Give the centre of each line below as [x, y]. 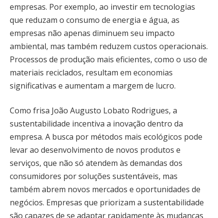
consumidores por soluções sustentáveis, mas [94, 176]
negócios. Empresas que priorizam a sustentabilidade [107, 203]
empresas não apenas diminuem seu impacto [92, 33]
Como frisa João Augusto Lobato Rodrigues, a [93, 111]
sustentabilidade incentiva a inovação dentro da [96, 124]
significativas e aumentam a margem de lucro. [93, 85]
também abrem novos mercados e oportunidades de [105, 190]
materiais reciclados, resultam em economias [91, 72]
